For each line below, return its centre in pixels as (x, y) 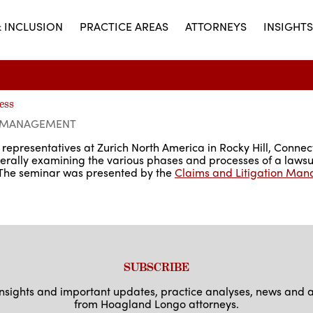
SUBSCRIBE (156, 267)
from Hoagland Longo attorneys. (156, 303)
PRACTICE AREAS (124, 26)
